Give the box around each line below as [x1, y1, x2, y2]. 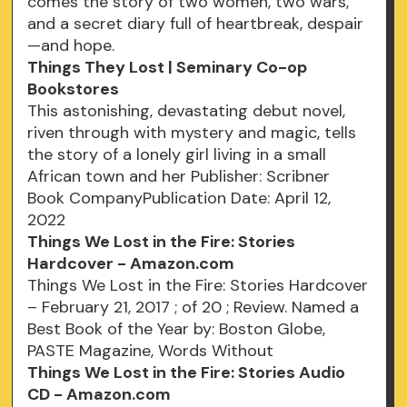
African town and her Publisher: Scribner [27, 165, 331, 188]
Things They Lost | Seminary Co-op [27, 56, 308, 79]
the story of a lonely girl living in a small [27, 144, 327, 166]
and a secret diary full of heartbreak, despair [27, 13, 364, 35]
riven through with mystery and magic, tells [27, 122, 357, 144]
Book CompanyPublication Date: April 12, [27, 187, 332, 210]
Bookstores [27, 78, 120, 101]
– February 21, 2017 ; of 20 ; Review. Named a [27, 296, 360, 319]
